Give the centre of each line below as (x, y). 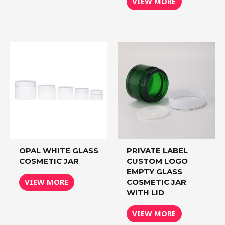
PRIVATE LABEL (157, 150)
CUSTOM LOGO (157, 161)
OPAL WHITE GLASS (59, 150)
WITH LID (145, 192)
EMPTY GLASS (154, 171)
